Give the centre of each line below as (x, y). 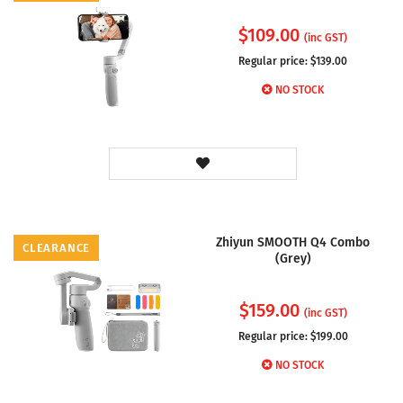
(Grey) (293, 258)
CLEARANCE (57, 247)
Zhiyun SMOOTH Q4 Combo (293, 242)
